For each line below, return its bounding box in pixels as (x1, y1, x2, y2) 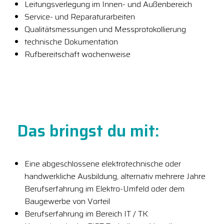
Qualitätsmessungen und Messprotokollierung (24, 23, 186, 36)
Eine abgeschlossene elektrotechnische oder (24, 157, 181, 170)
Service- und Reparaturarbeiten (24, 10, 135, 23)
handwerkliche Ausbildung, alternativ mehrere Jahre (24, 169, 205, 182)
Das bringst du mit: (17, 117, 159, 143)
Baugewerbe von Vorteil (24, 194, 110, 207)
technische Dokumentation (24, 35, 118, 48)
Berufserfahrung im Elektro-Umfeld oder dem (24, 182, 184, 195)
